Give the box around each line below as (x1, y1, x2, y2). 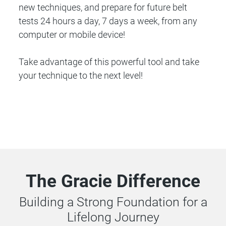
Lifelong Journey (67, 209, 159, 224)
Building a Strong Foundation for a (19, 194, 207, 209)
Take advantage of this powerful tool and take (19, 56, 200, 67)
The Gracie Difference (26, 171, 200, 192)
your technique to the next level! (19, 70, 143, 81)
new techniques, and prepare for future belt (19, 2, 188, 13)
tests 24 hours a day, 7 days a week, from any (19, 15, 198, 26)
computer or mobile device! (19, 29, 126, 40)
